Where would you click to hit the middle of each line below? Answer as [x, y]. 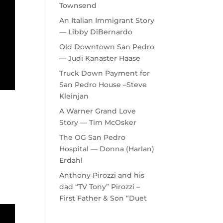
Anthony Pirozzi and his [102, 175]
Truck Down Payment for [105, 73]
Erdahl [71, 160]
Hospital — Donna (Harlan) [107, 149]
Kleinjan [74, 96]
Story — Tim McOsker [98, 122]
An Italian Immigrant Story [107, 20]
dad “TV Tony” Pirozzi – [100, 187]
